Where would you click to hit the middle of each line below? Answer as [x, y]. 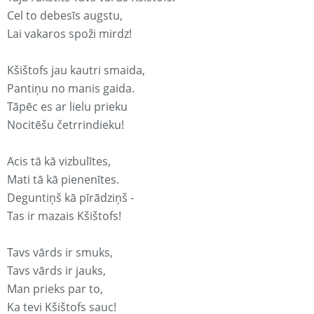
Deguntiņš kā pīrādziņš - [70, 198]
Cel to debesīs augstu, [65, 16]
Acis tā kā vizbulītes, [59, 162]
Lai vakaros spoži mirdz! [69, 34]
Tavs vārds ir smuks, [60, 253]
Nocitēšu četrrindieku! [66, 125]
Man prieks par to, [55, 289]
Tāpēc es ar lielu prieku [67, 107]
